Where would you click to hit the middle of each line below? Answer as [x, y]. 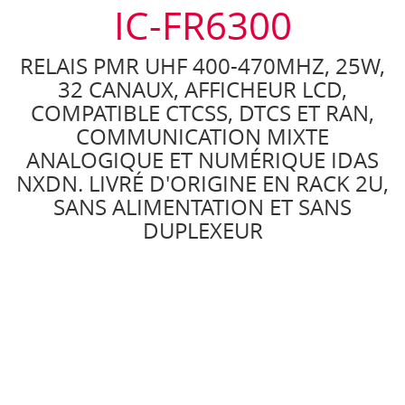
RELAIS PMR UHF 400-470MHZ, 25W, [202, 66]
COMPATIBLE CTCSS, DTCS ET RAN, [202, 113]
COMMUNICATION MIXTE [202, 137]
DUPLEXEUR [202, 231]
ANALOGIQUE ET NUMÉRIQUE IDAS [202, 160]
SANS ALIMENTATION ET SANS [202, 207]
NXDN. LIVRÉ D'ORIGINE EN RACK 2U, [202, 184]
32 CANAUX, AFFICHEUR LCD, [202, 89]
